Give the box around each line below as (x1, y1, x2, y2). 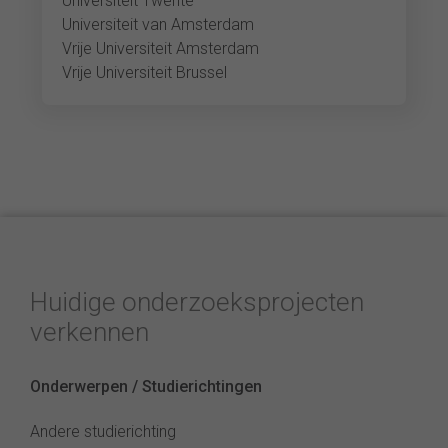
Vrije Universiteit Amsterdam (62, 39, 260, 58)
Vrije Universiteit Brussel (62, 63, 228, 82)
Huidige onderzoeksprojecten (30, 287, 364, 317)
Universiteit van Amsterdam (62, 15, 255, 34)
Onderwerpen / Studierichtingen (30, 377, 262, 396)
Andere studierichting (30, 422, 176, 441)
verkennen (30, 317, 149, 347)
